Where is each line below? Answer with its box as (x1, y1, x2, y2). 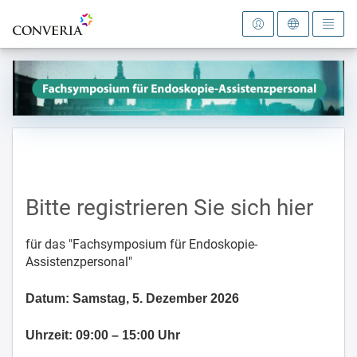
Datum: (25, 291, 73, 305)
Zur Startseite (12, 13, 88, 29)
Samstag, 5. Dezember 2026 (73, 291, 239, 305)
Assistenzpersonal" (25, 253, 132, 269)
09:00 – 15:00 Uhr (76, 328, 180, 342)
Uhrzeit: (25, 328, 76, 342)
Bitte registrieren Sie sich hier (25, 194, 313, 221)
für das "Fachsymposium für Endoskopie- (25, 236, 257, 252)
